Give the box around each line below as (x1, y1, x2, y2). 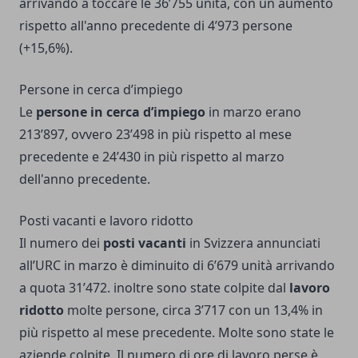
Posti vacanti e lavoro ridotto (19, 212, 193, 230)
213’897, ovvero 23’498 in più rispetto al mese (19, 125, 292, 144)
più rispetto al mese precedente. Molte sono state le (19, 324, 334, 342)
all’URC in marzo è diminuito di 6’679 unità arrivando (19, 257, 335, 275)
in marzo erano (205, 103, 301, 121)
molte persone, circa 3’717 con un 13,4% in (64, 301, 323, 320)
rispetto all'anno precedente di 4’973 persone (19, 17, 292, 35)
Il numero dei (19, 234, 103, 253)
